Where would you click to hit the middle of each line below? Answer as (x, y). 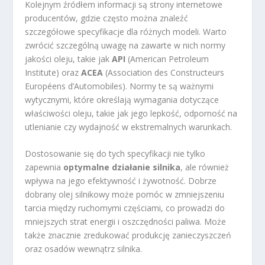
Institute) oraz (53, 73)
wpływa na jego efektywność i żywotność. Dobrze (121, 181)
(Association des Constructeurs (164, 73)
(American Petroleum (167, 59)
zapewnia (44, 167)
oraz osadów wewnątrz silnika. (84, 249)
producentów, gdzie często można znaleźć (107, 18)
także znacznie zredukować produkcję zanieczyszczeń (128, 235)
